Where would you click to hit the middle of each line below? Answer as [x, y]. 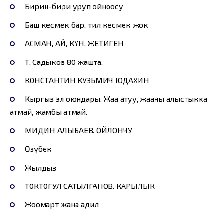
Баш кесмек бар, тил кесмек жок [86, 25]
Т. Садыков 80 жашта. [63, 62]
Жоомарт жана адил [62, 204]
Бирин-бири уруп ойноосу [74, 6]
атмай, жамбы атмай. [48, 111]
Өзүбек [38, 149]
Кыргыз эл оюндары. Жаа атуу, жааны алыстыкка [116, 98]
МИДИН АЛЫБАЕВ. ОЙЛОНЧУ [78, 130]
